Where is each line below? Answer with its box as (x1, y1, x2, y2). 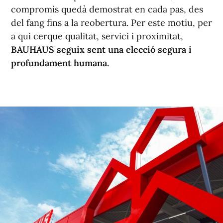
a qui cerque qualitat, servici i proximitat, (11, 30, 183, 42)
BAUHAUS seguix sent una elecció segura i (11, 44, 192, 56)
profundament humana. (11, 57, 109, 69)
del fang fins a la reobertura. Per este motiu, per (11, 17, 212, 29)
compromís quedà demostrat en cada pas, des (11, 3, 203, 15)
